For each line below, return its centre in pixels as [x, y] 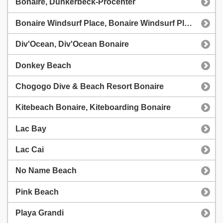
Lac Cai [30, 150]
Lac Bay [31, 128]
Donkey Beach [43, 65]
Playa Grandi [40, 213]
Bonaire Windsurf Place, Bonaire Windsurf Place [188, 23]
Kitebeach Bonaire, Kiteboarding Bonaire [93, 108]
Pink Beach [37, 192]
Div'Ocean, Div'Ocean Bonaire [72, 44]
